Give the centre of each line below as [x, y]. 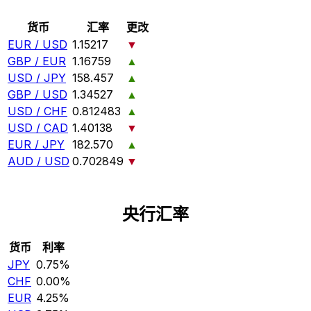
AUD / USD [39, 161]
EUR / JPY [36, 144]
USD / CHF [37, 111]
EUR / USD [37, 44]
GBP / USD [37, 94]
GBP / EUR [37, 61]
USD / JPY [37, 77]
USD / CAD [38, 127]
